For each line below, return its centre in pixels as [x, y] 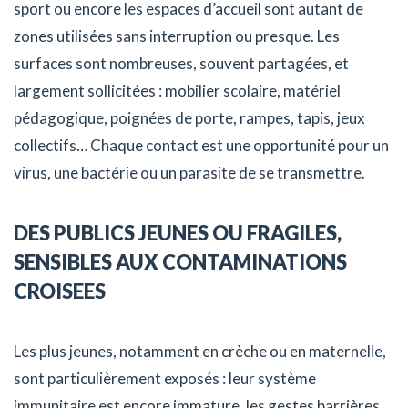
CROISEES [60, 291]
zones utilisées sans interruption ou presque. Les [177, 36]
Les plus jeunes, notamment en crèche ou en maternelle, [200, 352]
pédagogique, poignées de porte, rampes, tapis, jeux [189, 118]
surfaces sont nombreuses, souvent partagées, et [181, 64]
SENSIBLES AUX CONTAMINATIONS [180, 262]
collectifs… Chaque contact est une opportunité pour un [201, 146]
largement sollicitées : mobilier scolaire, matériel [177, 91]
